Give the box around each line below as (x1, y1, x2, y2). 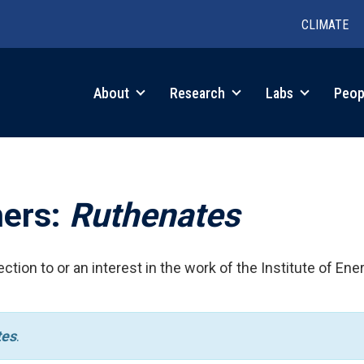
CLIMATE (301, 17, 349, 32)
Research (170, 84, 228, 102)
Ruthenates (69, 195, 240, 235)
